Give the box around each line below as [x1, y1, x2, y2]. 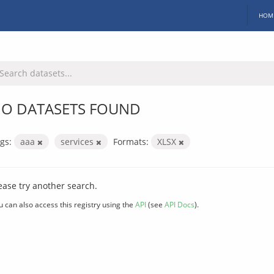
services [61, 135, 96, 147]
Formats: [113, 135, 149, 147]
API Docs [165, 199, 194, 209]
